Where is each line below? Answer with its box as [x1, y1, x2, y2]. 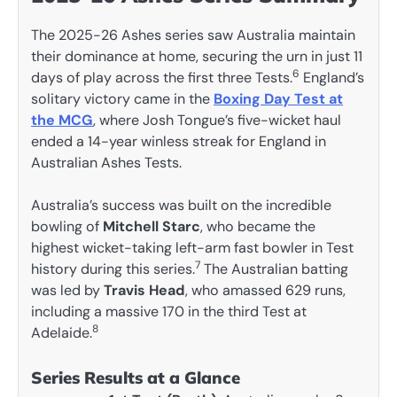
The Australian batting [200, 259, 348, 278]
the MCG [31, 110, 93, 129]
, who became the [200, 216, 315, 236]
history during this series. [31, 259, 195, 278]
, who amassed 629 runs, [185, 280, 346, 300]
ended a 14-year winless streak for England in [31, 131, 326, 151]
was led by [31, 280, 104, 300]
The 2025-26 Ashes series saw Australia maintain [31, 25, 355, 44]
